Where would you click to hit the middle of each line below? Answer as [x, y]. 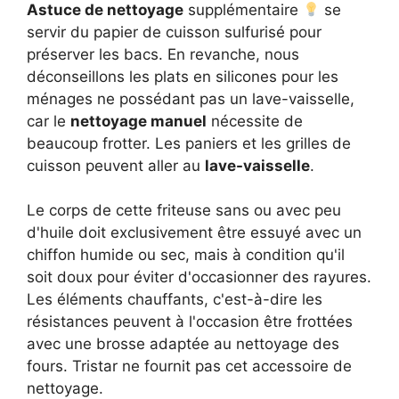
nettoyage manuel [138, 121]
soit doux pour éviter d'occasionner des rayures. [199, 277]
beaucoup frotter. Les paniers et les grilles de [189, 143]
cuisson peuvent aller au [116, 165]
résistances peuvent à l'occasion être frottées [190, 322]
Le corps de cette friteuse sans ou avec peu [184, 211]
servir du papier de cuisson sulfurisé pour [174, 32]
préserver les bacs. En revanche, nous [163, 54]
